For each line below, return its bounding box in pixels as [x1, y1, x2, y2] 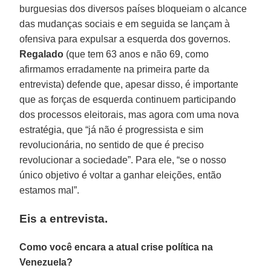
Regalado [19, 48, 64, 59]
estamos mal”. [19, 184, 80, 195]
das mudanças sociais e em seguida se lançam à [19, 18, 230, 29]
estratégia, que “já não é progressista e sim [19, 124, 204, 135]
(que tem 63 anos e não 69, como [64, 48, 209, 59]
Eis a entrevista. [19, 212, 108, 225]
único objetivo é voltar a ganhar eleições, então [19, 169, 222, 180]
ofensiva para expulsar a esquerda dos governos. [19, 33, 231, 44]
